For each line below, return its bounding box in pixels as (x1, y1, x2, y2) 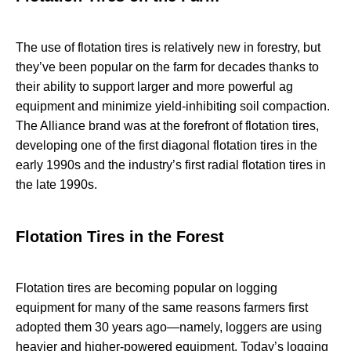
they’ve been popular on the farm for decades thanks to (16, 60, 319, 74)
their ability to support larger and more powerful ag (16, 80, 293, 94)
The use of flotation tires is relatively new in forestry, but (16, 41, 320, 55)
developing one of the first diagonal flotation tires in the (16, 139, 317, 153)
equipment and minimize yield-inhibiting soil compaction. (16, 100, 330, 114)
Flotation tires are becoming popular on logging (16, 280, 277, 295)
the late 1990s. (16, 178, 100, 192)
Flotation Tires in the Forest (16, 227, 224, 245)
